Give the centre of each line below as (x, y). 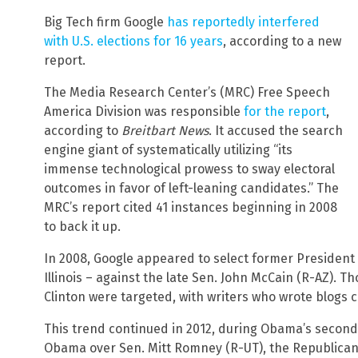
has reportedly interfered (243, 22)
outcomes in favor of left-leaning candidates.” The (191, 188)
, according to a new (282, 41)
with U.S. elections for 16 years (133, 41)
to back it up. (82, 226)
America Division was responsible (144, 111)
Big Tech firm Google (105, 22)
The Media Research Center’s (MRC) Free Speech (187, 92)
